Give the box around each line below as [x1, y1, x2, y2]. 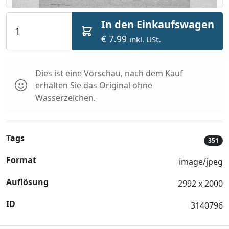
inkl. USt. [129, 34, 161, 44]
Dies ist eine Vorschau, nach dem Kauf [35, 67, 183, 79]
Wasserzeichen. [35, 92, 96, 103]
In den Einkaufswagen [101, 17, 214, 31]
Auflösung [6, 176, 49, 188]
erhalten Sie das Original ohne [35, 80, 152, 91]
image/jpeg [179, 156, 223, 167]
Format [6, 154, 36, 166]
